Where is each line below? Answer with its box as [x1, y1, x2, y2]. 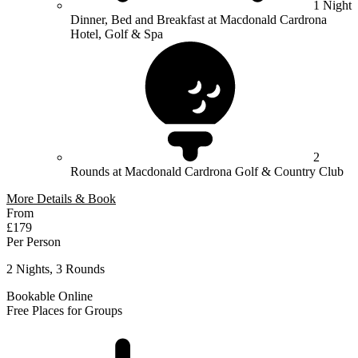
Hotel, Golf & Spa [70, 26, 163, 41]
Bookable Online [6, 288, 93, 303]
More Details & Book [6, 191, 116, 205]
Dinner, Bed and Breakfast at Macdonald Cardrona [70, 12, 327, 26]
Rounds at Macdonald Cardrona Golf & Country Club [70, 164, 344, 178]
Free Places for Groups [6, 303, 122, 317]
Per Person [6, 234, 61, 249]
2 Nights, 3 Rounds [6, 261, 105, 276]
